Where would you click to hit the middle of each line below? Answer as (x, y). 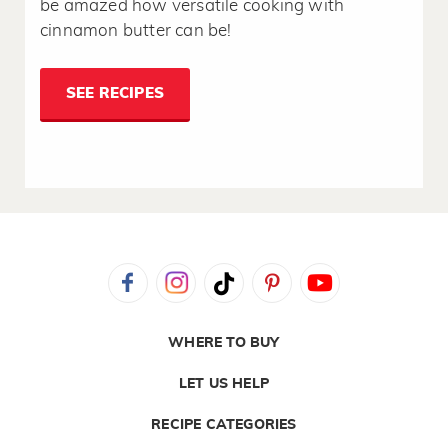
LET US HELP (224, 383)
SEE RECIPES (115, 93)
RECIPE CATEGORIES (224, 424)
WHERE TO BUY (224, 342)
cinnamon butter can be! (136, 30)
